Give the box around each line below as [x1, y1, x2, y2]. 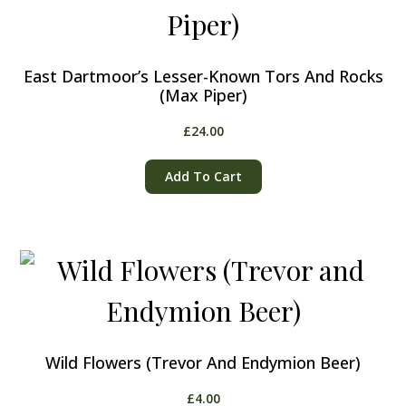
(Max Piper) [159, 83, 247, 106]
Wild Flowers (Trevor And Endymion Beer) [45, 351, 361, 373]
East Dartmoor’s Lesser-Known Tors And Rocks [23, 64, 383, 87]
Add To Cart [164, 167, 242, 185]
